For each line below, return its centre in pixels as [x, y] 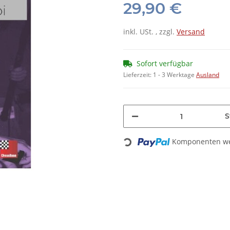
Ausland [208, 75]
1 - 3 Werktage [175, 75]
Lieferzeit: [138, 75]
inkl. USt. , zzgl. [150, 32]
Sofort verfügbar [165, 64]
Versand [191, 32]
